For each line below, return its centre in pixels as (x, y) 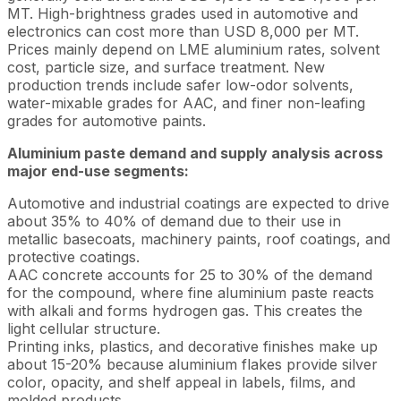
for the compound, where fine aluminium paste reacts (191, 293)
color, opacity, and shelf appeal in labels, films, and (181, 382)
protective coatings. (73, 257)
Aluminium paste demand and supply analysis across (195, 153)
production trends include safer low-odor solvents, (180, 85)
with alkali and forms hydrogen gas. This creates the (185, 311)
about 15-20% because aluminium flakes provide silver (192, 364)
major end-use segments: (98, 171)
